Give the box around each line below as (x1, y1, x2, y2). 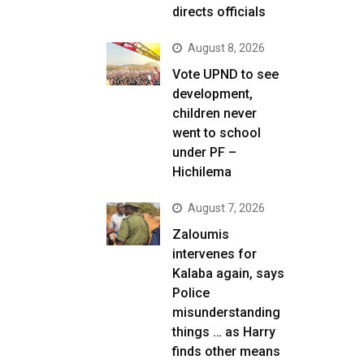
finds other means (172, 344, 280, 359)
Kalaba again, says (172, 266, 284, 281)
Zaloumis (172, 227, 229, 242)
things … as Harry (172, 324, 275, 340)
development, (172, 86, 253, 102)
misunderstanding (172, 305, 280, 320)
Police (172, 285, 210, 301)
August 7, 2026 (188, 201, 265, 214)
